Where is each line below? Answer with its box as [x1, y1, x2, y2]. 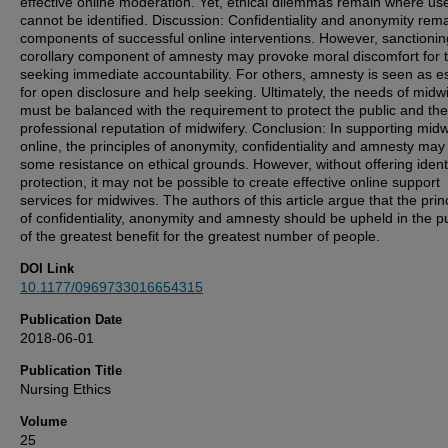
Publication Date [20, 312, 122, 327]
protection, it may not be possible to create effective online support [20, 174, 440, 190]
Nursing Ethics [20, 381, 111, 397]
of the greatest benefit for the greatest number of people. [20, 228, 380, 244]
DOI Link [20, 261, 74, 276]
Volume [20, 414, 67, 429]
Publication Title [20, 363, 122, 378]
